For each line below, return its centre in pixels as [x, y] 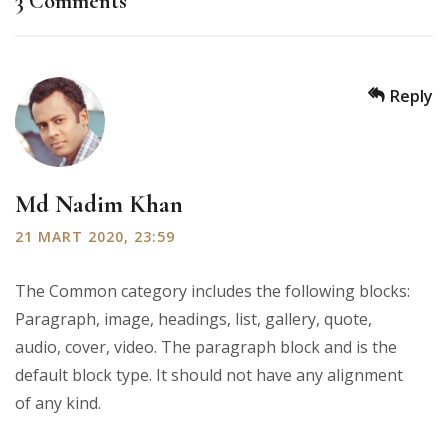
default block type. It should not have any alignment [209, 374]
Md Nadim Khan [99, 203]
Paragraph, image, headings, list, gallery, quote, [193, 318]
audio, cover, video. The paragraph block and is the [206, 346]
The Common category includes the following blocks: [212, 290]
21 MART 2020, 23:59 [95, 236]
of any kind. [58, 402]
